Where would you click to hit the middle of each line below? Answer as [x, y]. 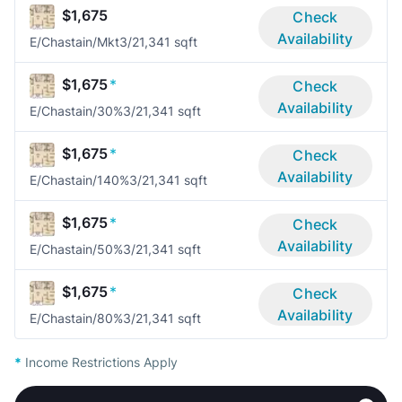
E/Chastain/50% [76, 249]
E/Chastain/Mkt [74, 42]
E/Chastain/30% [76, 111]
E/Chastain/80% [76, 319]
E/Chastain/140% [79, 180]
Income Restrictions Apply [100, 363]
